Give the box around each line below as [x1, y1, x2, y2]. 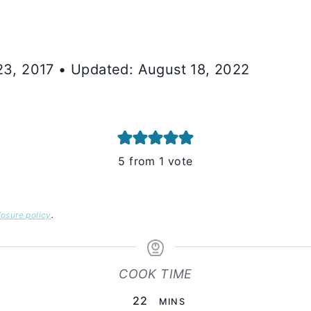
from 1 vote [125, 154, 193, 168]
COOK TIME [119, 267, 192, 281]
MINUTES [147, 293, 205, 307]
